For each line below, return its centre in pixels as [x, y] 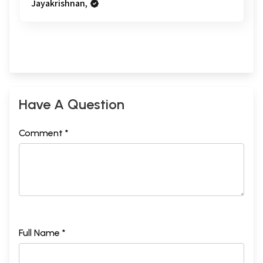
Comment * [44, 133]
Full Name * [42, 232]
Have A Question [72, 104]
